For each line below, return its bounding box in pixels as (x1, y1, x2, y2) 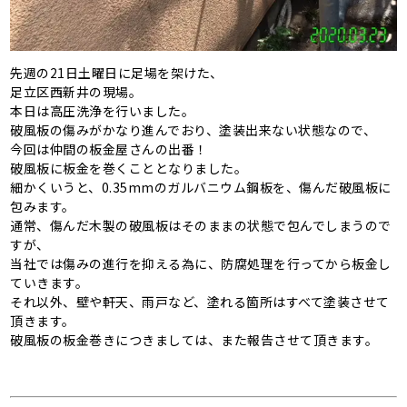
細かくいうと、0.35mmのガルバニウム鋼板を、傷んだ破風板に (10, 177, 392, 196)
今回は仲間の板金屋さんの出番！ (10, 139, 208, 158)
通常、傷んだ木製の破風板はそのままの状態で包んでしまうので (10, 215, 392, 234)
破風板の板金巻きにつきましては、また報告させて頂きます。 (10, 330, 379, 349)
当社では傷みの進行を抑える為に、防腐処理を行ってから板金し (10, 253, 392, 273)
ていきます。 (10, 273, 89, 292)
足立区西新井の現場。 (10, 82, 143, 101)
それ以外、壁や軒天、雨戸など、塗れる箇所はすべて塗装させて (10, 292, 390, 311)
